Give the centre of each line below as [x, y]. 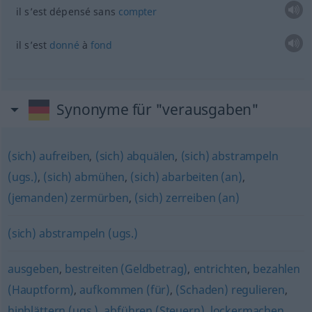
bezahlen [276, 269]
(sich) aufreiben [48, 156]
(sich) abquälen [135, 156]
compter [138, 11]
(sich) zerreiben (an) [187, 198]
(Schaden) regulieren [231, 290]
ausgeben [33, 269]
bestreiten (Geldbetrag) [126, 269]
